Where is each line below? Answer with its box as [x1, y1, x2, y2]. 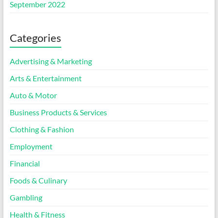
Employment [9, 142, 53, 151]
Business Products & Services [9, 108, 107, 117]
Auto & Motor [9, 91, 57, 100]
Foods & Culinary [9, 176, 67, 185]
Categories [9, 31, 61, 45]
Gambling [9, 193, 42, 202]
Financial [9, 159, 40, 168]
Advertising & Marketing [9, 56, 92, 66]
